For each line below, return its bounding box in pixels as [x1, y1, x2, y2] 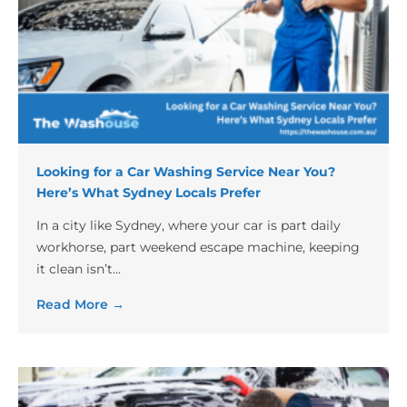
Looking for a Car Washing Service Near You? [36, 163, 335, 180]
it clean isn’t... [36, 260, 121, 277]
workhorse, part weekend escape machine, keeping [36, 238, 360, 255]
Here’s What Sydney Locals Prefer [36, 184, 261, 201]
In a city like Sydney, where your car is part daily [36, 216, 341, 233]
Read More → [36, 295, 124, 313]
